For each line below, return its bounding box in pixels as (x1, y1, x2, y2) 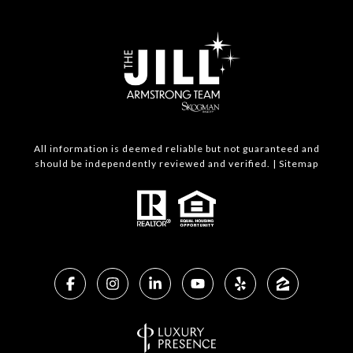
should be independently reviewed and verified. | (35, 157, 279, 169)
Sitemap (279, 157, 318, 169)
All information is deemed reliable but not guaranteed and (33, 142, 320, 154)
